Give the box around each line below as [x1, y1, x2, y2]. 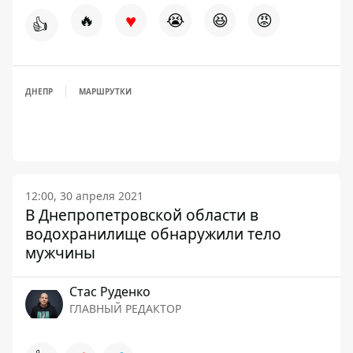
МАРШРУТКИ [79, 86, 132, 97]
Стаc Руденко [69, 283, 150, 300]
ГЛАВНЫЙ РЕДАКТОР [69, 301, 181, 316]
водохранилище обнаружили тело [25, 223, 281, 244]
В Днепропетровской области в [25, 204, 258, 225]
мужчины [25, 242, 95, 263]
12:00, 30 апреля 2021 [25, 188, 143, 203]
